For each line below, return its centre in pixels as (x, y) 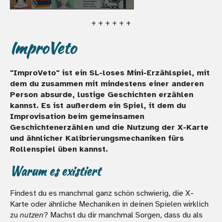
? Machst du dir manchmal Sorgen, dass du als (123, 215)
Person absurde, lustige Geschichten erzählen (102, 94)
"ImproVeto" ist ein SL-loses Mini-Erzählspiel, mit (110, 73)
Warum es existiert (55, 171)
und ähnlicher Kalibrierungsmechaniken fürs (97, 138)
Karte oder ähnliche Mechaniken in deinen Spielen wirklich (109, 204)
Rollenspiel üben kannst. (59, 149)
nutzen (32, 215)
